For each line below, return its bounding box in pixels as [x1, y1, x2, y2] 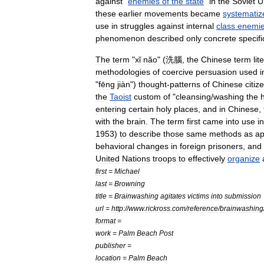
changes [137, 141, 169, 151]
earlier [118, 9, 142, 18]
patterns [170, 80, 200, 89]
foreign [180, 141, 206, 151]
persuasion [196, 67, 237, 77]
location [95, 254, 121, 262]
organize [227, 154, 260, 163]
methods [209, 129, 242, 138]
